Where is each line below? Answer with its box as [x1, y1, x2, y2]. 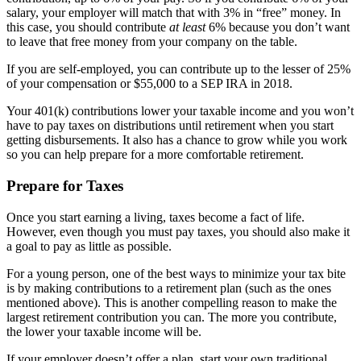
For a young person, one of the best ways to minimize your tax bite [6, 266, 346, 280]
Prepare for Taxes [6, 176, 123, 194]
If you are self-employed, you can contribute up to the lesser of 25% [6, 62, 351, 77]
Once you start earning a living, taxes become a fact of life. [6, 210, 305, 224]
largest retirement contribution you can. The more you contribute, [6, 309, 337, 324]
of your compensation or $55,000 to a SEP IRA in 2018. [6, 77, 293, 91]
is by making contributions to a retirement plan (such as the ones [6, 280, 331, 295]
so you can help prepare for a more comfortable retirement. [6, 147, 304, 162]
